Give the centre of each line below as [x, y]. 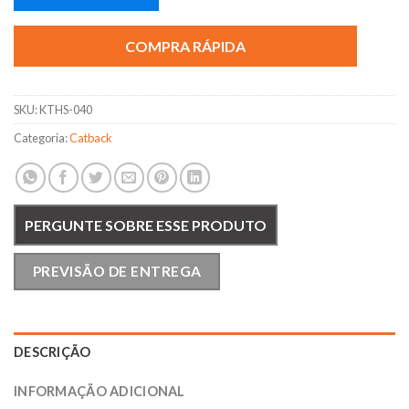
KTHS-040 [66, 109]
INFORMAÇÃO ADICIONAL [100, 391]
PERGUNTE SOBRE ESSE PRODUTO [146, 225]
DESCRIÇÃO [52, 352]
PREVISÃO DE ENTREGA [117, 272]
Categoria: [42, 137]
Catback [91, 137]
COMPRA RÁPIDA [186, 46]
